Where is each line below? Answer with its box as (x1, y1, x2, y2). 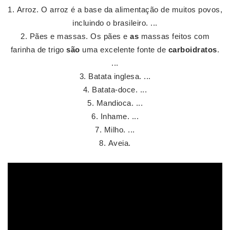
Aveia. (108, 139, 131, 147)
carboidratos (168, 45, 217, 54)
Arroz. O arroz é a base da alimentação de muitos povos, (16, 5, 222, 14)
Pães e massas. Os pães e (29, 32, 130, 41)
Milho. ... (104, 125, 135, 134)
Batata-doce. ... (92, 85, 147, 94)
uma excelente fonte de (80, 45, 168, 54)
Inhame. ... (100, 112, 139, 121)
